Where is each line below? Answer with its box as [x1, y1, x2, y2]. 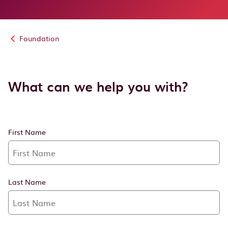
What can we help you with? [8, 76, 188, 96]
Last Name [8, 177, 46, 187]
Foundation [17, 33, 60, 43]
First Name [8, 127, 46, 137]
